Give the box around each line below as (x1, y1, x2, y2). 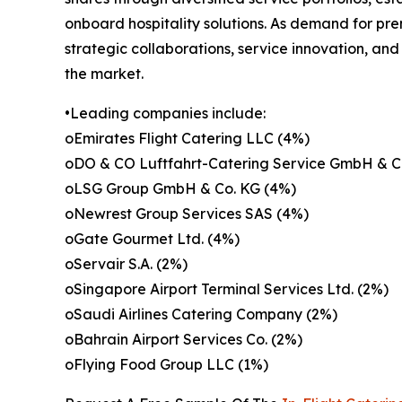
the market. (65, 65, 144, 83)
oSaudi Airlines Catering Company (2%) (65, 305, 337, 324)
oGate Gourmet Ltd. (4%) (65, 230, 240, 249)
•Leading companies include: (65, 104, 266, 123)
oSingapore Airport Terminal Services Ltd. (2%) (65, 280, 389, 299)
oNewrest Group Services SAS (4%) (65, 205, 309, 223)
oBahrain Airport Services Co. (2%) (65, 330, 302, 349)
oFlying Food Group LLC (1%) (65, 355, 268, 374)
